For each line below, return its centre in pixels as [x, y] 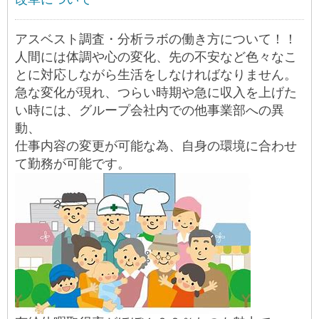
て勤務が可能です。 [73, 164]
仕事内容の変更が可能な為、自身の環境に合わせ [156, 146]
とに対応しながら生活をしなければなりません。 [156, 75]
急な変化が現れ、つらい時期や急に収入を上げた [156, 93]
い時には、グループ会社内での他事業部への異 [150, 110]
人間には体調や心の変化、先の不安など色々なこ [156, 57]
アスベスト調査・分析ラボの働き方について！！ [156, 39]
